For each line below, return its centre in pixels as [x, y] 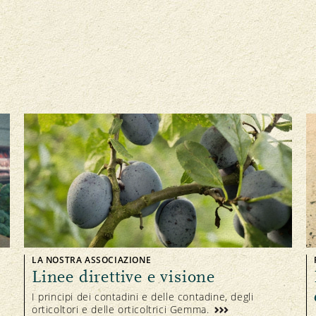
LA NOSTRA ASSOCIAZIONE [92, 260]
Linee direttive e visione [123, 276]
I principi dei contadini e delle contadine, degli [143, 296]
